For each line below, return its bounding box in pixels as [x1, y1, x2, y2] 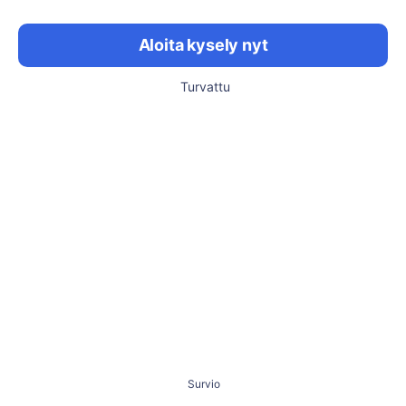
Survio [188, 377, 220, 391]
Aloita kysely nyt [138, 35, 268, 54]
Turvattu [179, 79, 230, 94]
